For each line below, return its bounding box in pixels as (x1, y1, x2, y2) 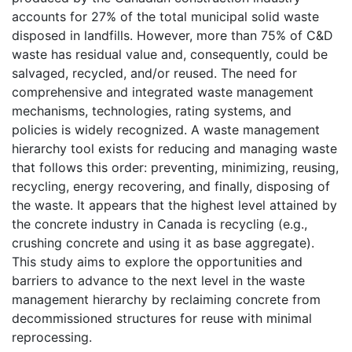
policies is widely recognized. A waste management (12, 121, 320, 137)
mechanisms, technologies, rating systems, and (12, 102, 291, 119)
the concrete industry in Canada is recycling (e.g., (12, 215, 307, 232)
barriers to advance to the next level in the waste (12, 272, 305, 288)
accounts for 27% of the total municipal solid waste (12, 8, 319, 24)
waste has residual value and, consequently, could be (12, 46, 328, 62)
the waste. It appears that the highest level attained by (12, 196, 337, 213)
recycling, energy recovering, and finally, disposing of (12, 178, 330, 194)
